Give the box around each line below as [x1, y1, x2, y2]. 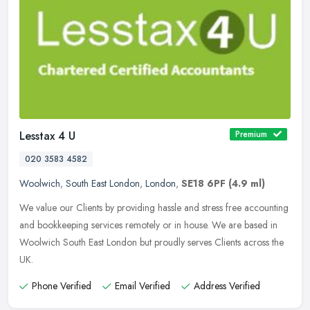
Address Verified [194, 279, 260, 293]
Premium [235, 128, 267, 141]
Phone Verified [32, 279, 91, 293]
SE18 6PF [181, 176, 226, 191]
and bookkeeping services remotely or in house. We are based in [19, 218, 277, 232]
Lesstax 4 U [19, 128, 75, 145]
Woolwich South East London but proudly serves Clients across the [19, 235, 284, 250]
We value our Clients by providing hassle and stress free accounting [19, 201, 289, 215]
